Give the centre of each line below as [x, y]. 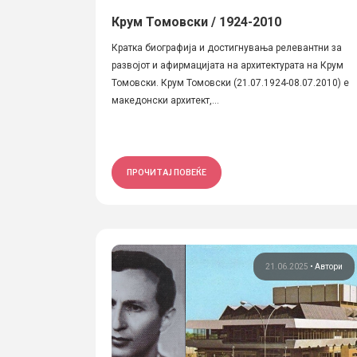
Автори [329, 267]
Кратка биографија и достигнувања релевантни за [227, 48]
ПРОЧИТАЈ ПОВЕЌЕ [167, 172]
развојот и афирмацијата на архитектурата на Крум [228, 65]
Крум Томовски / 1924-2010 [196, 22]
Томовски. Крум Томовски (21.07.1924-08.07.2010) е [230, 83]
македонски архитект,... [165, 100]
